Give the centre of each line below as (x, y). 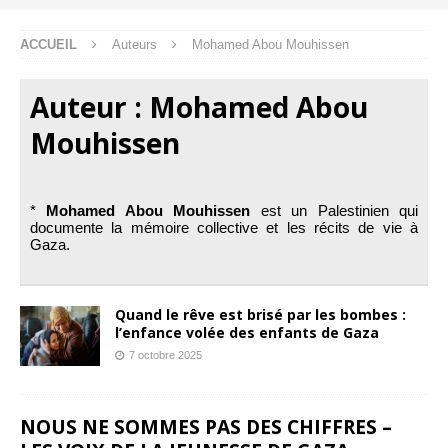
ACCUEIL (48, 44)
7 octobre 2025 (165, 354)
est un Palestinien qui (334, 210)
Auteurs (134, 44)
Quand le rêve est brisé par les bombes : (260, 314)
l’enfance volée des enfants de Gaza (247, 332)
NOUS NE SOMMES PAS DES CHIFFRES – (206, 426)
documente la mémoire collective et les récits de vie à (224, 227)
